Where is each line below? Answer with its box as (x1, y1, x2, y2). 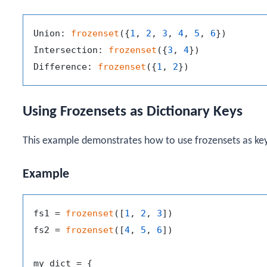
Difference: (33, 61, 98, 72)
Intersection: (33, 44, 108, 55)
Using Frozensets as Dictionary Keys (23, 104, 243, 119)
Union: (33, 27, 71, 39)
